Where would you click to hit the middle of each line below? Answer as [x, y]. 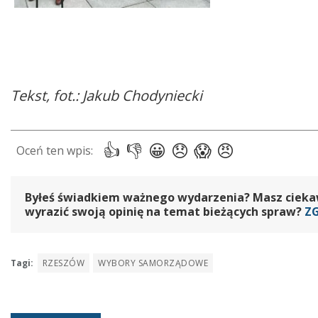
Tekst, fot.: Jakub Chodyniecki [108, 95]
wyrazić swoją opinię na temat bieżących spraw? [165, 211]
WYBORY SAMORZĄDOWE [153, 263]
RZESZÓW [64, 263]
